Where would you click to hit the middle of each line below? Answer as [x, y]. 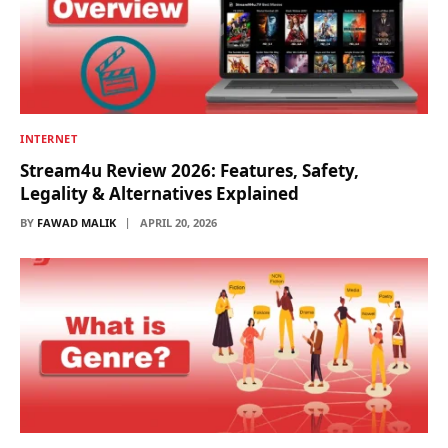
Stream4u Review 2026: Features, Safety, [189, 170]
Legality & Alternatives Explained [159, 193]
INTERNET [49, 138]
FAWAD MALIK [76, 222]
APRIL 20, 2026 [178, 222]
